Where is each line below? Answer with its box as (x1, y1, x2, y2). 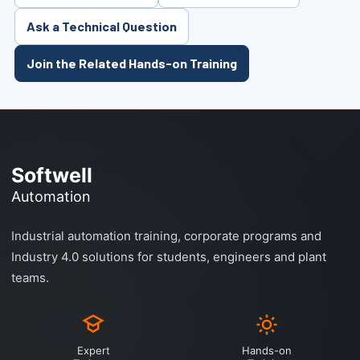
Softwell (11, 163, 92, 188)
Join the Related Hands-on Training (27, 55, 237, 72)
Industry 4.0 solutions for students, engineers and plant (11, 249, 326, 265)
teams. (11, 270, 49, 286)
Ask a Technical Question (27, 18, 177, 35)
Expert (76, 344, 110, 358)
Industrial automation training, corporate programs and (11, 228, 321, 244)
